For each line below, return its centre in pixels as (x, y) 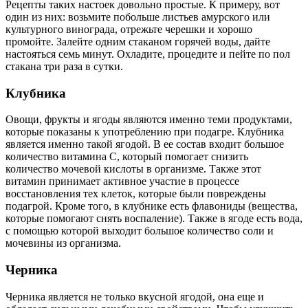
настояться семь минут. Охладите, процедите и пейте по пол (148, 54)
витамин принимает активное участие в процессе (122, 181)
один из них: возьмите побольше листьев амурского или (138, 16)
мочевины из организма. (63, 243)
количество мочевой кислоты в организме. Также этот (133, 169)
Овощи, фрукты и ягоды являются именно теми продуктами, (149, 120)
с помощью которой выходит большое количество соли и (140, 231)
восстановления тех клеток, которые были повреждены (136, 194)
